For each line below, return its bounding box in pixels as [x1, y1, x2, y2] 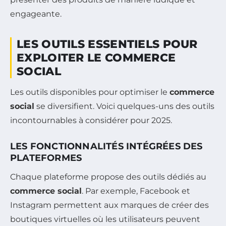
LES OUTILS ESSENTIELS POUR [17, 37, 198, 51]
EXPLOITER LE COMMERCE [17, 51, 176, 65]
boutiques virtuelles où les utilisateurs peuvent [10, 214, 200, 224]
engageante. [10, 9, 62, 19]
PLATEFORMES [10, 152, 82, 164]
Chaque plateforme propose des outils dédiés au [10, 172, 206, 182]
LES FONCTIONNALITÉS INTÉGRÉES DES [10, 141, 203, 152]
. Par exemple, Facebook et [82, 186, 190, 196]
